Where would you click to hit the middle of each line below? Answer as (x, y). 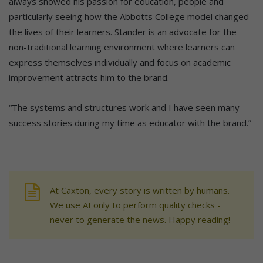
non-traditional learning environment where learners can (122, 47)
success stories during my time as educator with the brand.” (130, 123)
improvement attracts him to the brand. (89, 78)
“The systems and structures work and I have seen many (124, 108)
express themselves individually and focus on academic (120, 63)
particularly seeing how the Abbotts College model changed (129, 17)
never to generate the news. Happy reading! (140, 220)
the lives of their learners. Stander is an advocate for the (123, 32)
